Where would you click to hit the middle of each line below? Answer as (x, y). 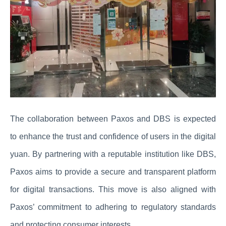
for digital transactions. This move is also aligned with (113, 190)
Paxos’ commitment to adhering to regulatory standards (113, 207)
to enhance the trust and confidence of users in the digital (113, 137)
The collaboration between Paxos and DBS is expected (113, 119)
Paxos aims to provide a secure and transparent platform (113, 172)
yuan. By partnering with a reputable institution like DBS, (113, 154)
